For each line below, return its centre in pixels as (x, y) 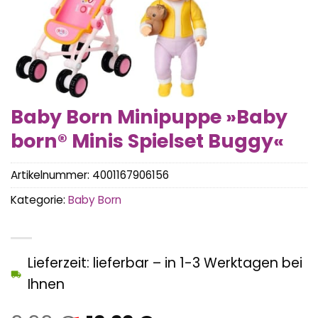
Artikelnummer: (51, 175)
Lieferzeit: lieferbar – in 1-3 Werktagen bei (165, 263)
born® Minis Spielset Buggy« (147, 141)
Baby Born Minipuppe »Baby (149, 117)
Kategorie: (39, 200)
